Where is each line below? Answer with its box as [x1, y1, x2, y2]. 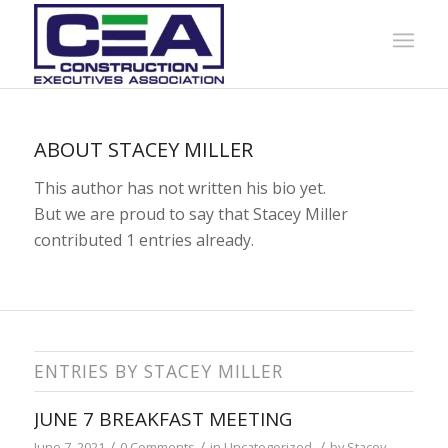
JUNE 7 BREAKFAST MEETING [33, 406, 292, 433]
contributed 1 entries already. [33, 228, 254, 251]
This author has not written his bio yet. [33, 176, 326, 199]
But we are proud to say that [33, 202, 253, 225]
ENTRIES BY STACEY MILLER [33, 359, 283, 384]
